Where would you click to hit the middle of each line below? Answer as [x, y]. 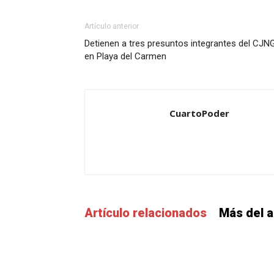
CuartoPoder [199, 113]
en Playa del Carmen [125, 56]
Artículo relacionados [146, 213]
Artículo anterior [112, 26]
